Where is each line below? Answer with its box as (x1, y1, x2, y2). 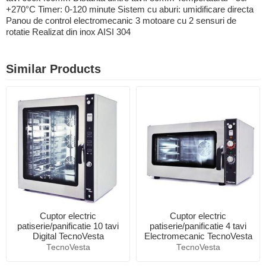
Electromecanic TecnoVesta (144, 231, 252, 242)
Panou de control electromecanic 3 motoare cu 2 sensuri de (6, 15, 236, 26)
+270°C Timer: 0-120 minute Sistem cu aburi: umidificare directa (6, 4, 254, 15)
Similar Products (6, 62, 101, 76)
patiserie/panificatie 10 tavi (17, 221, 119, 232)
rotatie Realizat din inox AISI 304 (6, 27, 131, 37)
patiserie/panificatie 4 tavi (150, 221, 246, 232)
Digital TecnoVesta (32, 231, 104, 242)
